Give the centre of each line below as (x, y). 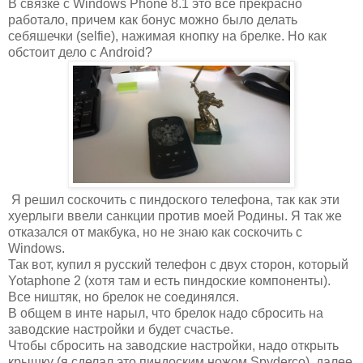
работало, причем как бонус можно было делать (153, 19)
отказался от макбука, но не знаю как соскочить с (155, 232)
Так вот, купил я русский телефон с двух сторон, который (178, 264)
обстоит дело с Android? (80, 52)
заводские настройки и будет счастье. (121, 329)
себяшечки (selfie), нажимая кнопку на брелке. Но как (167, 36)
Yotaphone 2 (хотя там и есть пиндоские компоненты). (169, 280)
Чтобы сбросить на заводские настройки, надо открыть (173, 345)
